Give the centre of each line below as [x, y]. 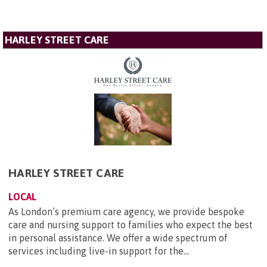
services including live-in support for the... [99, 251]
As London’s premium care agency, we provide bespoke [126, 211]
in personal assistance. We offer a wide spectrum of [118, 237]
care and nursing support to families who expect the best [131, 224]
